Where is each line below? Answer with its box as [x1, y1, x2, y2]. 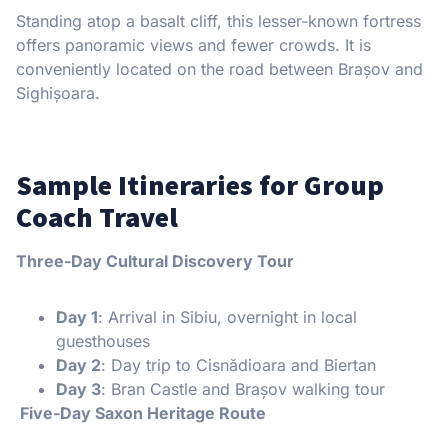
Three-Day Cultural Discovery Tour [16, 250, 294, 271]
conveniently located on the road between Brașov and [16, 58, 423, 79]
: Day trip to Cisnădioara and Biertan [101, 354, 376, 375]
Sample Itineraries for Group [16, 166, 384, 203]
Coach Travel [16, 198, 178, 235]
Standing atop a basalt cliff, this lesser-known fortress [16, 10, 421, 31]
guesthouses [56, 330, 150, 351]
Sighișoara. [16, 82, 100, 103]
